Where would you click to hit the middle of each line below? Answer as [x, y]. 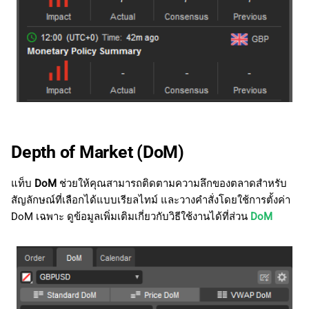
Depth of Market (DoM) [100, 152]
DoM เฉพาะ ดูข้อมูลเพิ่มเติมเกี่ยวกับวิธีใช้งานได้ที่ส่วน [131, 217]
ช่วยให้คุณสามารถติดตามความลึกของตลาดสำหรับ [172, 184]
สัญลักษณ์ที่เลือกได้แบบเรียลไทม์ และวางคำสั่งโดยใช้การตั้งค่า [151, 200]
